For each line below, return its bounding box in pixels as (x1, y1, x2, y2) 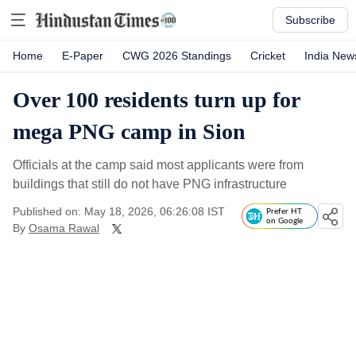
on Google (266, 217, 303, 225)
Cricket (250, 49, 285, 62)
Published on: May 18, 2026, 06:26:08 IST (13, 205, 225, 218)
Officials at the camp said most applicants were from (13, 158, 304, 172)
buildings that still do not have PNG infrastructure (13, 177, 287, 191)
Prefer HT (266, 207, 302, 215)
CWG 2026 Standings (122, 49, 231, 62)
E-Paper (62, 49, 103, 62)
